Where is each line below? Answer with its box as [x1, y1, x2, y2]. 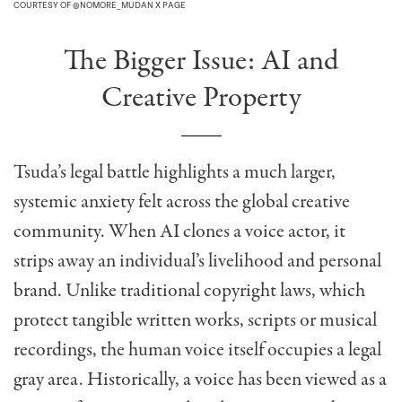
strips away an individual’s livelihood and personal [13, 248, 381, 275]
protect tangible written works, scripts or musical [13, 307, 377, 335]
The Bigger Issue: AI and [64, 41, 338, 83]
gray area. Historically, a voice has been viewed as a [13, 366, 387, 394]
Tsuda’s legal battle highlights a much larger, [13, 159, 336, 187]
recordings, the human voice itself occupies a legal [13, 336, 381, 364]
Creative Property [100, 78, 301, 119]
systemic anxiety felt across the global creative [13, 188, 350, 216]
